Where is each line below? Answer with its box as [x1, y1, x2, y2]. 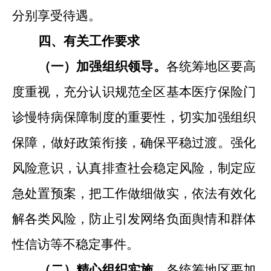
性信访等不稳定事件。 [12, 237, 139, 252]
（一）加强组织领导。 [38, 59, 166, 74]
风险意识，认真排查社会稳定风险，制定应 [12, 161, 256, 175]
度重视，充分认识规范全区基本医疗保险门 [12, 85, 256, 99]
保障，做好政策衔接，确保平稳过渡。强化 [12, 135, 256, 150]
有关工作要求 [63, 34, 140, 48]
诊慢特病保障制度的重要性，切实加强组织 [12, 110, 256, 125]
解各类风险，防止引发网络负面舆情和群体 [12, 212, 256, 226]
